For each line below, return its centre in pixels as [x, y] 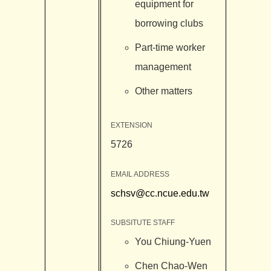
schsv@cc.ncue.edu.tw [160, 193]
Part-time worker [170, 47]
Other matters [163, 91]
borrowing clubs [169, 23]
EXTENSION [131, 126]
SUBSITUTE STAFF [142, 222]
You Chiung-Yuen [173, 241]
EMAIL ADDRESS [140, 174]
